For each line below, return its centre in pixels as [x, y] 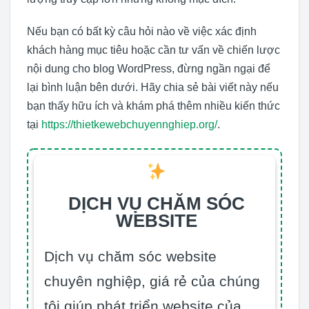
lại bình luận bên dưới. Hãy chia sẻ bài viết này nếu [153, 88]
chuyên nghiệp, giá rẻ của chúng [152, 281]
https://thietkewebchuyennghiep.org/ [129, 125]
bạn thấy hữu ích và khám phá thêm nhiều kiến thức [153, 106]
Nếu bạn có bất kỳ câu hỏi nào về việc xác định [142, 32]
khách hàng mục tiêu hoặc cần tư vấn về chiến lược [153, 50]
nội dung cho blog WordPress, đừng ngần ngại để [149, 69]
